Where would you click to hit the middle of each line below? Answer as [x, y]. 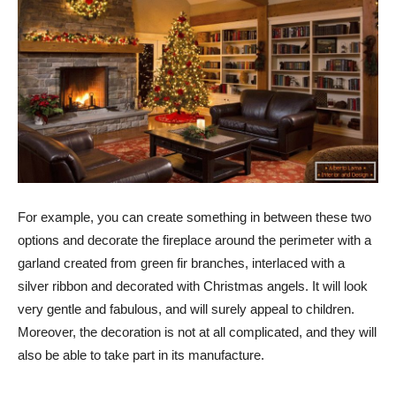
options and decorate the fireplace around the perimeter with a [194, 240]
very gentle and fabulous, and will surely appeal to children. [186, 308]
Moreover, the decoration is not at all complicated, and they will [197, 331]
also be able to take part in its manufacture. [141, 354]
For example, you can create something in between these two [194, 217]
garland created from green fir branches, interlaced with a [181, 263]
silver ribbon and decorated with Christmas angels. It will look [193, 286]
